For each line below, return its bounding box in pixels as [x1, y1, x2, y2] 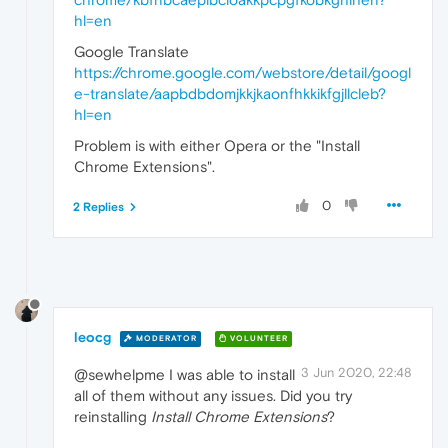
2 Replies [73, 199, 124, 214]
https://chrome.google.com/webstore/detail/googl [74, 63, 411, 81]
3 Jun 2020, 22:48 [301, 365, 412, 381]
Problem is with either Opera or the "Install [74, 136, 360, 154]
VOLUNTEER [227, 334, 288, 344]
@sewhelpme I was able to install [74, 366, 295, 384]
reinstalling [74, 408, 151, 426]
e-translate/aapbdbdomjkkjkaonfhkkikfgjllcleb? [74, 84, 386, 102]
